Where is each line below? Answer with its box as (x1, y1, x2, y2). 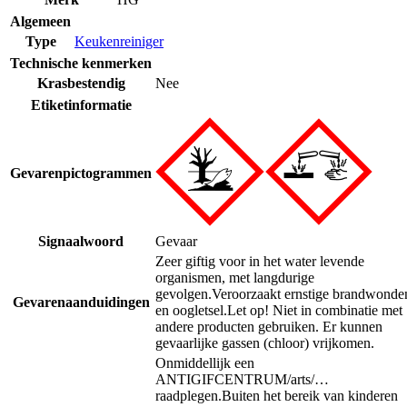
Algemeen (10, 13, 71, 29)
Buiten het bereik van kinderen (222, 387, 398, 403)
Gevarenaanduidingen (12, 293, 150, 310)
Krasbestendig (36, 74, 125, 91)
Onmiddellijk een (155, 354, 254, 371)
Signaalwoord (38, 233, 124, 249)
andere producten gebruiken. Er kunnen (155, 318, 382, 334)
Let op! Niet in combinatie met (227, 302, 402, 318)
